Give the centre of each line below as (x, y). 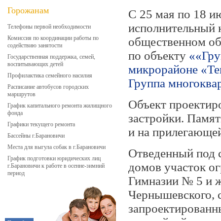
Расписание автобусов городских (48, 87)
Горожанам (28, 10)
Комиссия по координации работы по (53, 38)
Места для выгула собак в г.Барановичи (56, 147)
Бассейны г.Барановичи (36, 136)
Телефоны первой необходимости (49, 27)
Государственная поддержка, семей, (51, 57)
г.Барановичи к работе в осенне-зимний (56, 166)
